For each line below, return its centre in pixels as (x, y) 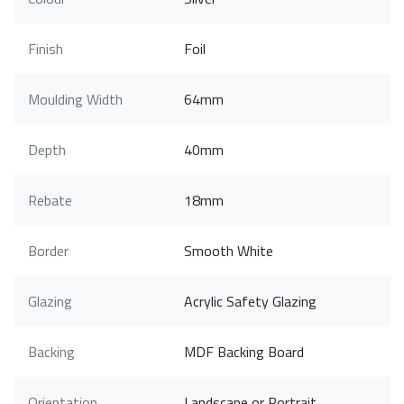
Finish (46, 48)
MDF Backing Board (244, 351)
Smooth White (229, 250)
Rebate (50, 200)
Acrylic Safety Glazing (251, 301)
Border (48, 250)
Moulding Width (75, 99)
